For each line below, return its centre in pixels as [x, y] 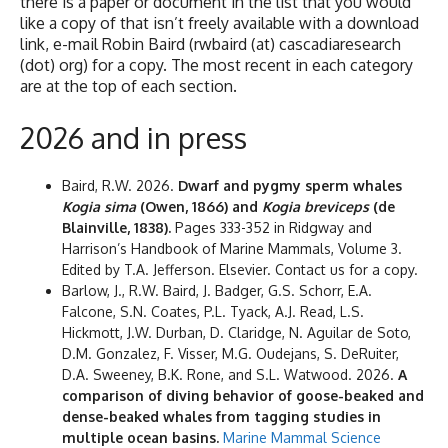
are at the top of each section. [128, 86]
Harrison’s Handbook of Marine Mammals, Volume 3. [232, 249]
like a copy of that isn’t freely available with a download [219, 23]
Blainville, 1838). [116, 228]
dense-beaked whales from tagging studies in [221, 417]
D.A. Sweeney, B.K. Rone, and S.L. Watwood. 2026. [230, 375]
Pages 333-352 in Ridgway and [271, 228]
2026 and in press [133, 138]
